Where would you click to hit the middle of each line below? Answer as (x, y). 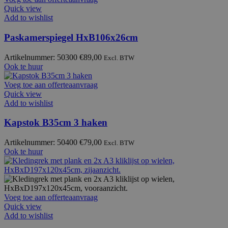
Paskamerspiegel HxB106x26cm (71, 38)
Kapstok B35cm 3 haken (56, 123)
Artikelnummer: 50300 (42, 57)
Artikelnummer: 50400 (42, 142)
